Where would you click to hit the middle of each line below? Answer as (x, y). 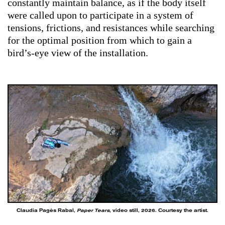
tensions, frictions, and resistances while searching (111, 27)
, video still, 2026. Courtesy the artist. (159, 211)
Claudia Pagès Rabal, (47, 211)
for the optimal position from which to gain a (100, 40)
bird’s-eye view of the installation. (78, 52)
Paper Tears (93, 211)
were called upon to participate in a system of (100, 15)
